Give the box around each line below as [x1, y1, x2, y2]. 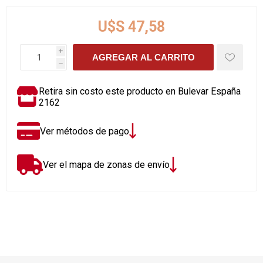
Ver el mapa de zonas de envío [42, 159, 170, 171]
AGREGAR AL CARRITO [92, 52, 195, 62]
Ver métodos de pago [39, 125, 129, 137]
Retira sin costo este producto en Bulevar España [39, 86, 241, 97]
